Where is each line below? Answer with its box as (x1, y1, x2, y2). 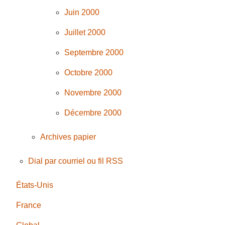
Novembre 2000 (64, 88, 122, 97)
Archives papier (40, 133, 96, 142)
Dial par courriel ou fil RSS (28, 157, 124, 166)
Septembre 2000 (64, 48, 124, 57)
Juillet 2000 (64, 28, 106, 37)
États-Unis (16, 181, 54, 190)
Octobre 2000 (64, 68, 113, 77)
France (16, 201, 42, 210)
